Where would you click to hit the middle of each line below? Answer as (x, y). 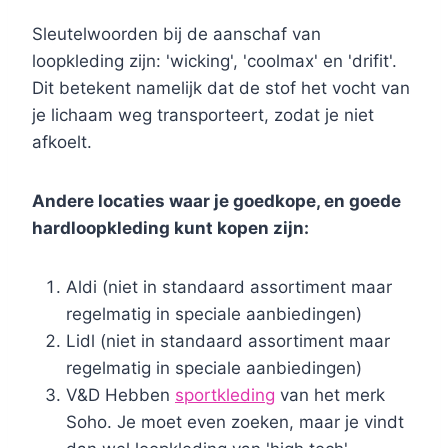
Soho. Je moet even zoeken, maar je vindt (235, 421)
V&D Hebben (120, 394)
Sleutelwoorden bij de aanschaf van (176, 33)
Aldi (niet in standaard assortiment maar (229, 286)
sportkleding (225, 394)
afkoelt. (62, 141)
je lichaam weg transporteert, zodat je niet (203, 114)
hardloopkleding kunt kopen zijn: (170, 227)
